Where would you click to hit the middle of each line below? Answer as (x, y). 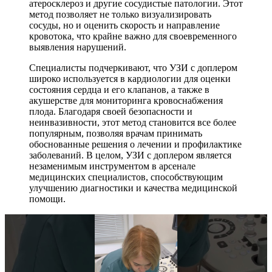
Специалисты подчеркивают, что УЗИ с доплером (133, 67)
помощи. (47, 199)
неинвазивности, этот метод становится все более (133, 122)
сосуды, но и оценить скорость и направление (124, 25)
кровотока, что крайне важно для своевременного (133, 36)
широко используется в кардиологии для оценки (130, 78)
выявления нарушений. (78, 47)
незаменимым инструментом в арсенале (112, 166)
